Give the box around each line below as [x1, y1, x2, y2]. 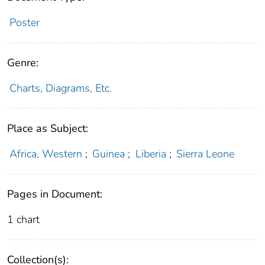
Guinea [92, 146, 125, 161]
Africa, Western [9, 146, 82, 161]
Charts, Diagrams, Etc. [9, 80, 112, 95]
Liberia [135, 146, 166, 161]
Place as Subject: [7, 121, 88, 135]
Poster [9, 15, 40, 30]
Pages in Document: [7, 186, 102, 201]
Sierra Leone [176, 146, 235, 161]
